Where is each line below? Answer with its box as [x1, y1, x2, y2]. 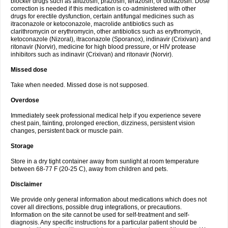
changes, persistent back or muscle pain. [11, 127, 123, 134]
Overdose [11, 97, 39, 104]
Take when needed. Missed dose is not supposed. [11, 81, 149, 89]
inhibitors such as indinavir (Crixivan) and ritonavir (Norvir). [11, 51, 173, 58]
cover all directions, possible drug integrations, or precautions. [11, 204, 182, 211]
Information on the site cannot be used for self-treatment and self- [11, 211, 189, 218]
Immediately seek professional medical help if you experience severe [11, 112, 201, 119]
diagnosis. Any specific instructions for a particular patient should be [11, 219, 197, 226]
